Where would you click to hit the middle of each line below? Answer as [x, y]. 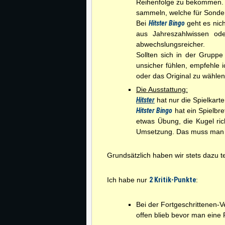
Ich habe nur [128, 180]
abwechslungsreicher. [171, 44]
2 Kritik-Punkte [173, 180]
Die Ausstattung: [162, 89]
